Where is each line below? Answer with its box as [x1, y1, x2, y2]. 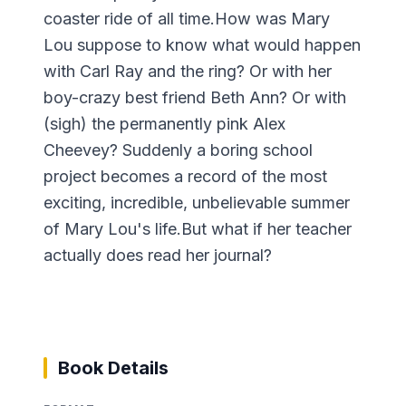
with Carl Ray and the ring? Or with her [43, 61, 332, 81]
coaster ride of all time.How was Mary [43, 8, 330, 28]
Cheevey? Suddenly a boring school [43, 140, 313, 159]
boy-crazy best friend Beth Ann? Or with [43, 87, 346, 107]
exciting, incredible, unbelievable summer [43, 192, 350, 212]
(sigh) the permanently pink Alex [43, 113, 285, 133]
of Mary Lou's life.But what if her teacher [43, 218, 352, 238]
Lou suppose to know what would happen [43, 34, 361, 54]
